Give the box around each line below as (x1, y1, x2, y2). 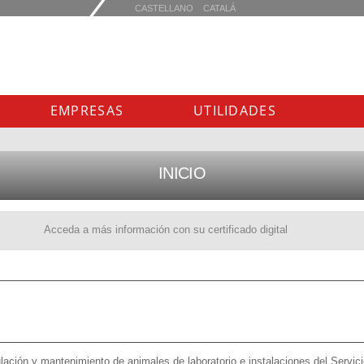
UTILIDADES (193, 101, 276, 119)
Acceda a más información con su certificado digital (44, 223, 288, 236)
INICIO (158, 164, 206, 182)
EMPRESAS (50, 101, 124, 119)
